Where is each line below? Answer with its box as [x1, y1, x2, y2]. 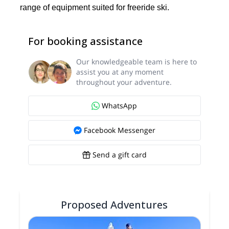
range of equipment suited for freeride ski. [20, 3, 170, 12]
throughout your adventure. [76, 77, 172, 87]
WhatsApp [102, 101, 138, 111]
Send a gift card [92, 150, 147, 160]
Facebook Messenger [83, 125, 155, 135]
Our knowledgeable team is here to [76, 57, 197, 67]
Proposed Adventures [61, 198, 168, 212]
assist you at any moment [76, 67, 164, 77]
